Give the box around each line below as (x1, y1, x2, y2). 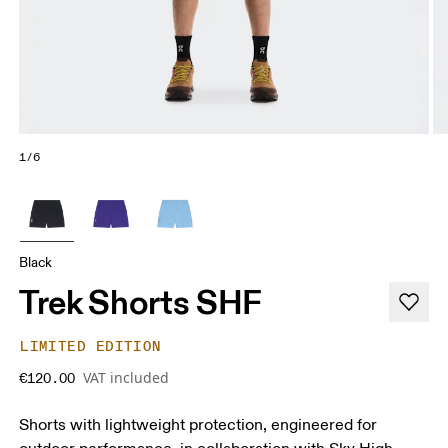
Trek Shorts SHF (19, 281, 263, 324)
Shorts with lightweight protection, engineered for (19, 415, 378, 436)
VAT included (83, 368, 170, 388)
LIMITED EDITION (20, 338, 162, 356)
